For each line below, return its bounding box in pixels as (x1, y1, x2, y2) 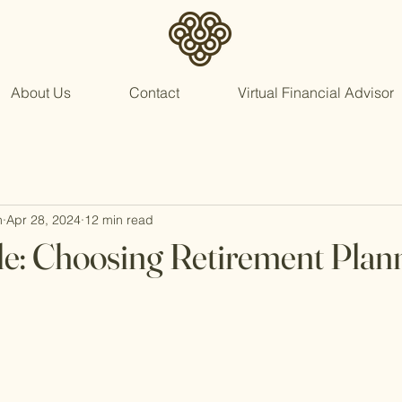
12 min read (84, 211, 153, 228)
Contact (128, 83, 179, 101)
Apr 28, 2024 (6, 211, 81, 228)
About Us (10, 83, 71, 101)
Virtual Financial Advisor (237, 83, 394, 101)
